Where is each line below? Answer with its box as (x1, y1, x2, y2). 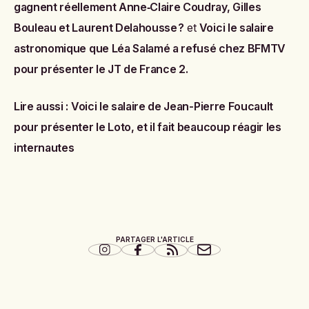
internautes (14, 141, 74, 155)
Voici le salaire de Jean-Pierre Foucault (70, 99, 274, 114)
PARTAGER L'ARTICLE (115, 235, 194, 244)
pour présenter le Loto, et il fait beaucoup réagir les (14, 120, 281, 134)
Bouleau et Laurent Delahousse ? (14, 21, 185, 35)
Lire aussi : (14, 99, 69, 114)
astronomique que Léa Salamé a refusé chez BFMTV (14, 41, 286, 56)
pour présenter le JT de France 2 (14, 62, 186, 77)
